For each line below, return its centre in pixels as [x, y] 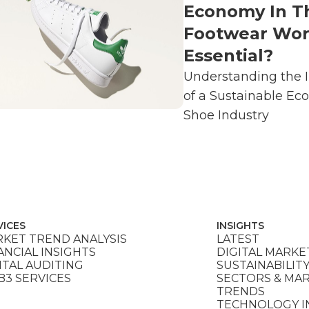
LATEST [238, 239]
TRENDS [241, 291]
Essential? [228, 55]
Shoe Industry [226, 115]
